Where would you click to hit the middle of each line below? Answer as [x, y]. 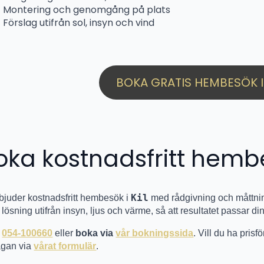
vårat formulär [65, 246]
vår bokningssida [155, 233]
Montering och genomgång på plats [87, 9]
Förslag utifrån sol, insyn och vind [79, 22]
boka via [96, 233]
